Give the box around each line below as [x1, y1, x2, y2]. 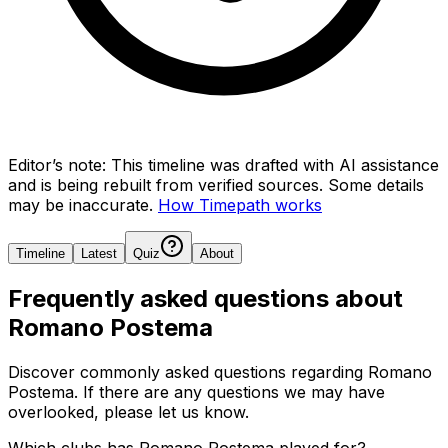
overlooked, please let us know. [8, 401, 249, 422]
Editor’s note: [8, 154, 106, 175]
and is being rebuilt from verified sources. [8, 174, 323, 195]
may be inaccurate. [8, 194, 153, 215]
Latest [81, 245, 117, 261]
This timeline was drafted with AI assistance [111, 154, 439, 175]
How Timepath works [158, 194, 322, 215]
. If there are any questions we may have [74, 381, 385, 402]
